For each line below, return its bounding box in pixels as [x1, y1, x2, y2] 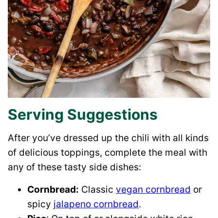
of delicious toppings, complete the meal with [8, 146, 207, 158]
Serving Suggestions [8, 105, 158, 123]
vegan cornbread [116, 183, 191, 195]
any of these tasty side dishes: [8, 161, 141, 173]
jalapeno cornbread [54, 198, 139, 210]
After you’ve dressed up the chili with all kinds [8, 132, 209, 144]
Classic [79, 183, 116, 195]
